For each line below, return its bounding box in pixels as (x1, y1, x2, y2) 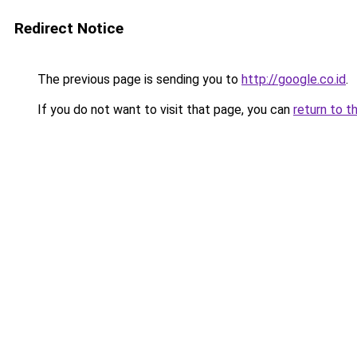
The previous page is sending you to (34, 72, 241, 87)
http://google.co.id (241, 72, 346, 87)
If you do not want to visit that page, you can (34, 102, 293, 117)
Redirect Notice (14, 19, 124, 37)
